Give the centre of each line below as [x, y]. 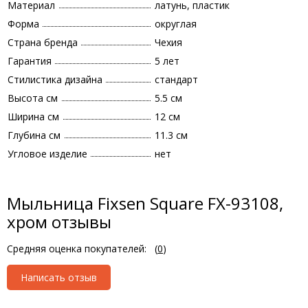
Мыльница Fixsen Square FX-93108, [145, 203]
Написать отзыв [59, 277]
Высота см [33, 98]
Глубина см [34, 135]
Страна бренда [43, 42]
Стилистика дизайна [55, 79]
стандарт [176, 79]
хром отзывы [59, 222]
